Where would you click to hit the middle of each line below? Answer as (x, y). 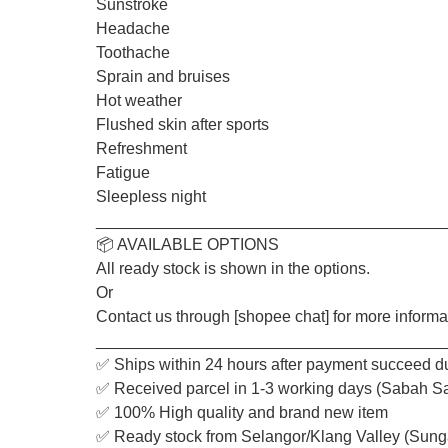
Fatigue (123, 172)
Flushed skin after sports (182, 124)
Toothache (133, 52)
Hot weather (139, 100)
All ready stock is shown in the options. (233, 268)
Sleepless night (151, 196)
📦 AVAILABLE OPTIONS (187, 244)
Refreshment (141, 148)
